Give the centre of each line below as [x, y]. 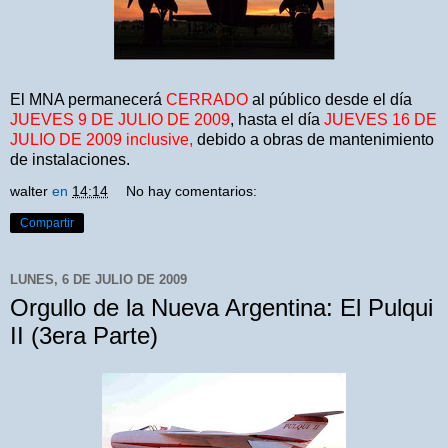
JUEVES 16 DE [380, 119]
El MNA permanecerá [88, 99]
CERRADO [207, 99]
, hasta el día [277, 119]
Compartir [47, 222]
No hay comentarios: [192, 190]
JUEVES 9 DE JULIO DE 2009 [120, 119]
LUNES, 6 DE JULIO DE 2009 [98, 280]
